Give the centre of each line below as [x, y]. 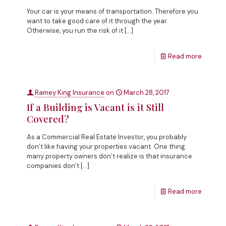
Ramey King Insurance [70, 92]
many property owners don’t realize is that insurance [109, 156]
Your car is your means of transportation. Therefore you [112, 11]
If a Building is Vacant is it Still [95, 107]
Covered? [48, 118]
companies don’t [53, 165]
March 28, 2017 [147, 92]
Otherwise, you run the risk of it [75, 30]
